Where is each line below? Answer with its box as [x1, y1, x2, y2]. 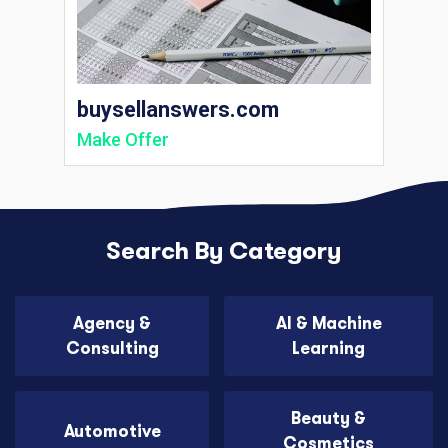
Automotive [63, 422, 161, 440]
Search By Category [106, 239, 342, 264]
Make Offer [77, 129, 169, 151]
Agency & [73, 315, 151, 333]
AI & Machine [275, 315, 382, 333]
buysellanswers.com [77, 97, 279, 123]
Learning [292, 340, 365, 358]
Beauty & [291, 410, 366, 428]
